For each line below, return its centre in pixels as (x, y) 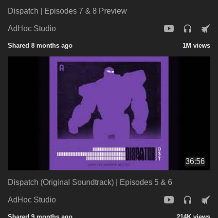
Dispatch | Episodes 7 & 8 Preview (67, 11)
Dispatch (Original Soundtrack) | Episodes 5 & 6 (90, 182)
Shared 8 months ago (40, 45)
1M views (196, 45)
